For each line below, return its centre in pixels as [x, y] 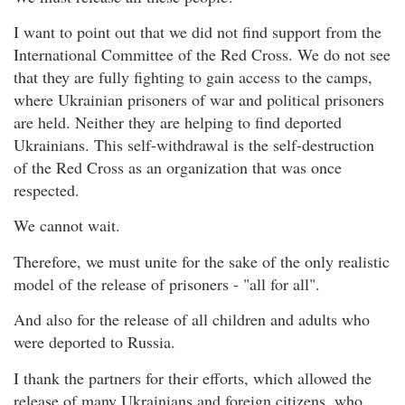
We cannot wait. [67, 226]
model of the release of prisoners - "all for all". [167, 283]
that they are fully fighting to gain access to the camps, [193, 77]
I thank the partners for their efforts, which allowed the [193, 377]
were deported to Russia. [94, 342]
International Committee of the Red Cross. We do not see [202, 55]
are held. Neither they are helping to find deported [178, 122]
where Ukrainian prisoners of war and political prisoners [199, 100]
